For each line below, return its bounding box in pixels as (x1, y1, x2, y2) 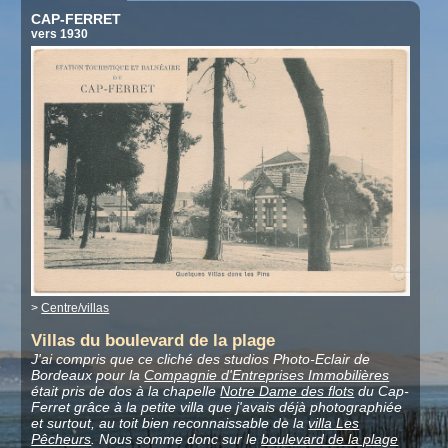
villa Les (308, 415, 360, 432)
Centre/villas (41, 300, 110, 315)
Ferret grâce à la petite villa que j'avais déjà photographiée (31, 399, 403, 416)
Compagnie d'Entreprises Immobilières (144, 367, 390, 384)
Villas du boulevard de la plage (31, 331, 276, 351)
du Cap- (354, 383, 410, 400)
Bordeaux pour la (31, 367, 145, 384)
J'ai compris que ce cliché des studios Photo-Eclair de (31, 351, 371, 368)
